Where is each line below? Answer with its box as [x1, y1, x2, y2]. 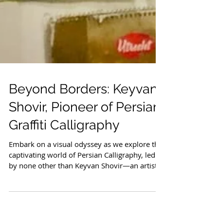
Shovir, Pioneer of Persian [9, 121, 161, 136]
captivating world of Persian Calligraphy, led [9, 171, 155, 182]
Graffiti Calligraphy [9, 139, 120, 154]
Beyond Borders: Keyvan [9, 103, 158, 118]
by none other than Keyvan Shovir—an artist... [9, 182, 163, 192]
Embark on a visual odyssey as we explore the [9, 161, 163, 171]
